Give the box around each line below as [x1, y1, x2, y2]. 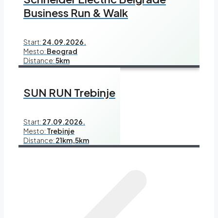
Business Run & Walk [23, 6, 128, 20]
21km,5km [54, 136, 89, 145]
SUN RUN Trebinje [23, 86, 115, 100]
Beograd [47, 47, 77, 56]
